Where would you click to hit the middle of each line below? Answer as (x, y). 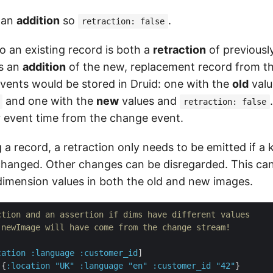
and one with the (49, 101)
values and (149, 101)
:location (28, 266)
